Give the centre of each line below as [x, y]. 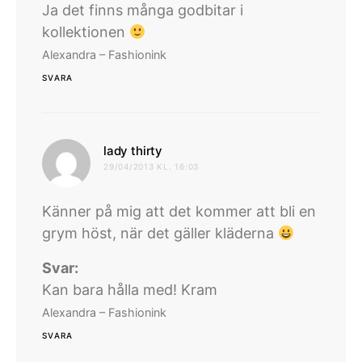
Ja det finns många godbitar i [143, 11]
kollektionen [86, 32]
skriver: [187, 150]
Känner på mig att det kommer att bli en [179, 212]
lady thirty [133, 151]
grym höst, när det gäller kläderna [160, 234]
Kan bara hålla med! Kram [130, 290]
